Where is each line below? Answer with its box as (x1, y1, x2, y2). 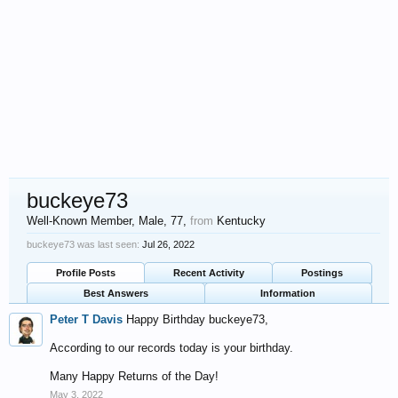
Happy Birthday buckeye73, (126, 313, 268, 326)
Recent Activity (172, 267, 244, 278)
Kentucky (217, 214, 266, 227)
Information (260, 288, 316, 298)
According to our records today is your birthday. (50, 341, 293, 354)
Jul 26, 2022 (142, 239, 195, 250)
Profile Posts (55, 267, 115, 278)
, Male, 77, (131, 214, 190, 227)
